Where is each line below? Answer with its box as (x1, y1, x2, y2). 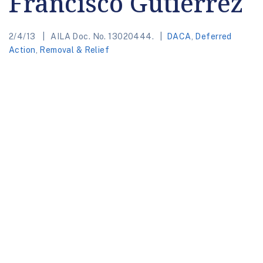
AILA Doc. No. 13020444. (48, 31, 156, 41)
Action (9, 45, 36, 55)
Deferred (195, 31, 232, 41)
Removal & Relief (39, 45, 110, 55)
